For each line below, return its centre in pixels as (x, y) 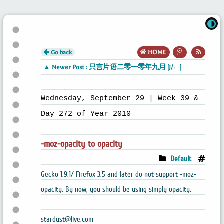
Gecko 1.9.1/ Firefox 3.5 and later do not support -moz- (118, 174)
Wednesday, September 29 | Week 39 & (119, 98)
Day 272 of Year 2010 (86, 114)
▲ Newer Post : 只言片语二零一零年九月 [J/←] (112, 67)
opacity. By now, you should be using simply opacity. (116, 189)
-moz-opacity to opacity (81, 144)
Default (181, 159)
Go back (60, 52)
